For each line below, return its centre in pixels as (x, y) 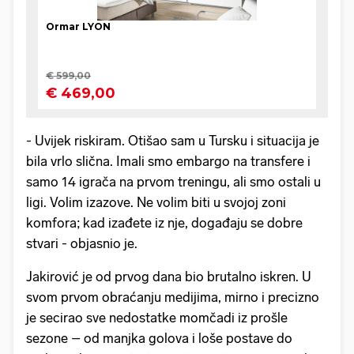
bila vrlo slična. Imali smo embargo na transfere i (168, 162)
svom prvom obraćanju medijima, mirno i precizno (173, 298)
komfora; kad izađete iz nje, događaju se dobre (164, 223)
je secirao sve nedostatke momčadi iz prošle (157, 318)
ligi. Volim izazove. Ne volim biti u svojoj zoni (156, 203)
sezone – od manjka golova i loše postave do (159, 339)
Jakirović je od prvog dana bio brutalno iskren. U (169, 277)
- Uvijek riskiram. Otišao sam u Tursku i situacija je (173, 141)
